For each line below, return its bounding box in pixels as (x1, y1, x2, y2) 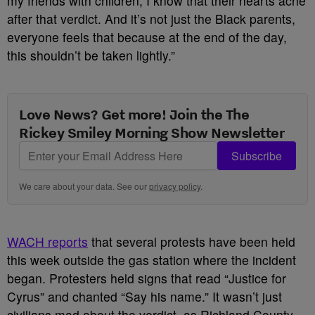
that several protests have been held (88, 233, 295, 250)
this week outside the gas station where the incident (7, 251, 296, 269)
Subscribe (231, 148, 282, 164)
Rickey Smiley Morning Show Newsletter (19, 123, 285, 141)
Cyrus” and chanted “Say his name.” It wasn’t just (7, 288, 282, 305)
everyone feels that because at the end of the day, (7, 28, 287, 46)
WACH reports (7, 233, 88, 250)
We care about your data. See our (19, 180, 149, 192)
